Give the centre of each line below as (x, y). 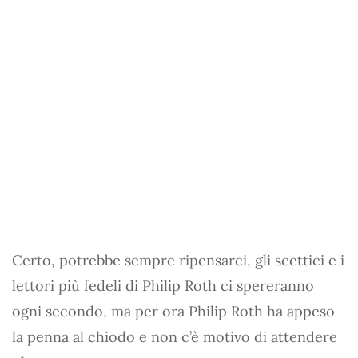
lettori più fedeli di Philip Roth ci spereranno (163, 285)
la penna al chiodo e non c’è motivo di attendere (175, 336)
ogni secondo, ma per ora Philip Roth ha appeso (173, 311)
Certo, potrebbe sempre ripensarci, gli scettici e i (178, 260)
